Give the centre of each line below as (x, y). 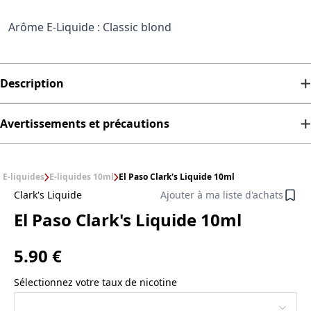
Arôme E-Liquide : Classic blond (90, 27)
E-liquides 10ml (82, 177)
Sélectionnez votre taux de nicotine (95, 283)
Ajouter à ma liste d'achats (222, 195)
